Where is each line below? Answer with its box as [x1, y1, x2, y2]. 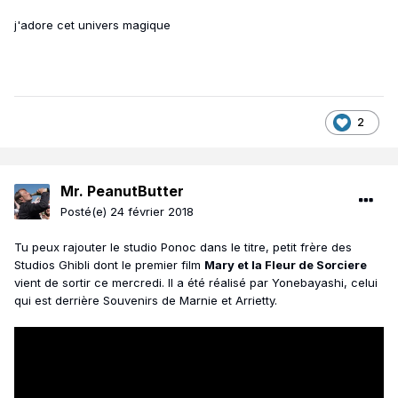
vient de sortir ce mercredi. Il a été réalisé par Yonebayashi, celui [14, 275, 378, 291]
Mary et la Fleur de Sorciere [204, 258, 367, 273]
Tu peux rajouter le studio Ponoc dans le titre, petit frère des [14, 240, 352, 255]
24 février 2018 [110, 204, 194, 219]
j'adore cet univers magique [14, 18, 171, 33]
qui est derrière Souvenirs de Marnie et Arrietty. [14, 293, 277, 308]
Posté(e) [60, 204, 110, 219]
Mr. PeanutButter [60, 182, 184, 201]
